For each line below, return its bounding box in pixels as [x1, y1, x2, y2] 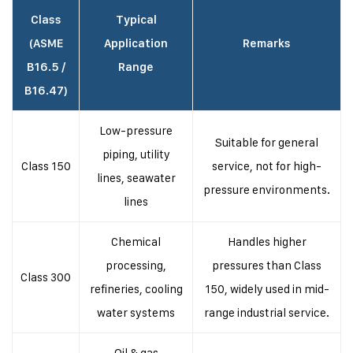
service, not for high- [212, 158, 321, 173]
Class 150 [20, 158, 71, 173]
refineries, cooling [89, 281, 183, 296]
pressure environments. [203, 182, 330, 197]
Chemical [111, 234, 161, 249]
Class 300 [20, 269, 71, 284]
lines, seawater [96, 170, 176, 185]
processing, [106, 258, 166, 273]
